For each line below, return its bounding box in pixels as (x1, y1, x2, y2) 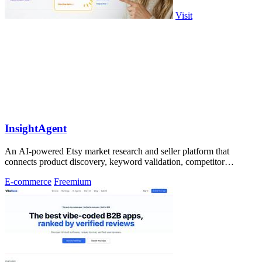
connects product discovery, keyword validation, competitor (5, 156, 225, 167)
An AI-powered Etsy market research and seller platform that (5, 146, 229, 156)
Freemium (54, 176, 91, 187)
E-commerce (5, 176, 51, 187)
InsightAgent (5, 122, 67, 135)
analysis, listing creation (5, 167, 92, 177)
